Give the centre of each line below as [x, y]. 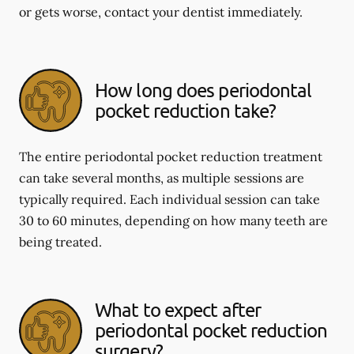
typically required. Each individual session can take [169, 199]
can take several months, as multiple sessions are [162, 178]
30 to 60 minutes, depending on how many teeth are [173, 220]
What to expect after [178, 309]
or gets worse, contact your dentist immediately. [161, 12]
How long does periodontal [203, 90]
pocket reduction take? [186, 110]
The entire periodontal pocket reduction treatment [171, 156]
